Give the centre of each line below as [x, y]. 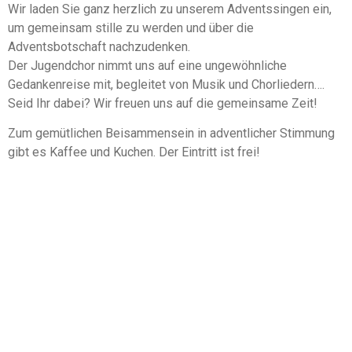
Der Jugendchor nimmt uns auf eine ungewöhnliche [147, 66]
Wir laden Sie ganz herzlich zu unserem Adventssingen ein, [170, 9]
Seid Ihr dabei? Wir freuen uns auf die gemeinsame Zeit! [163, 104]
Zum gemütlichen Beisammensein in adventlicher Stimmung [171, 134]
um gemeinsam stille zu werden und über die [131, 28]
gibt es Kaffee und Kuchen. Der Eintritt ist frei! [134, 152]
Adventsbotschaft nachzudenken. [99, 47]
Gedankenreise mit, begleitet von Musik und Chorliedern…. [166, 85]
